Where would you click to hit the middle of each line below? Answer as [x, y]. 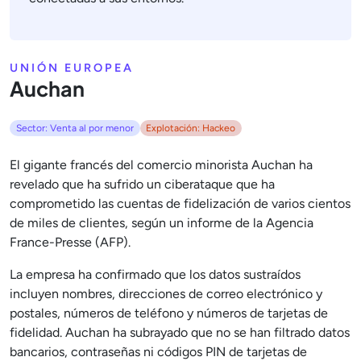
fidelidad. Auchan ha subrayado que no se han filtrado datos [180, 333]
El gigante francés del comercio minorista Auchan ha [161, 165]
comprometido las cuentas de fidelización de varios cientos [180, 204]
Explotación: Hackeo [191, 129]
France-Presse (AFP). [70, 243]
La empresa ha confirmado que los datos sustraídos [155, 275]
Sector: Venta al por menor [75, 129]
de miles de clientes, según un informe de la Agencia [162, 223]
